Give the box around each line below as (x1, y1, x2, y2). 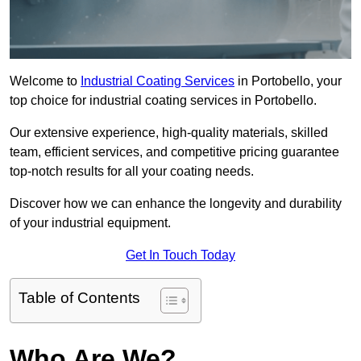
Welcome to (10, 74, 81, 89)
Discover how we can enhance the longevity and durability (10, 197, 342, 211)
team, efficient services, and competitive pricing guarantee (10, 145, 339, 160)
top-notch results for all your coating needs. (10, 164, 254, 179)
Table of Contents (19, 289, 140, 307)
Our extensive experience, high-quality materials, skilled (10, 126, 328, 140)
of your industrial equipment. (10, 216, 171, 230)
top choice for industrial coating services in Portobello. (10, 93, 317, 108)
